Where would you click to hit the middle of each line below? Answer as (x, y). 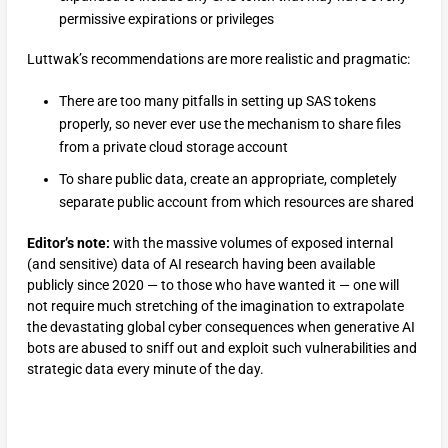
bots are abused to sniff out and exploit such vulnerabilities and (221, 347)
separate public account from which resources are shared (236, 202)
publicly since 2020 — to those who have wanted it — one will (212, 284)
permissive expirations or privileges (166, 18)
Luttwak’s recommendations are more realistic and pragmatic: (218, 59)
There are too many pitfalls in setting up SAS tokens (217, 100)
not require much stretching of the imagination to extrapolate (215, 305)
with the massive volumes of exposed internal (251, 242)
